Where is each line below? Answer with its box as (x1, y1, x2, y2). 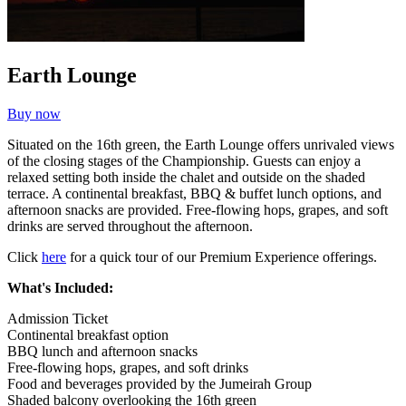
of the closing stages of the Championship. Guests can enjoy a (7, 152, 361, 169)
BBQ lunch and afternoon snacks (7, 343, 198, 359)
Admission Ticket (7, 310, 108, 326)
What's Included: (7, 279, 113, 295)
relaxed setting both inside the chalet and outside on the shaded (7, 169, 365, 185)
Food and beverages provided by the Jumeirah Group (7, 375, 312, 391)
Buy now (7, 105, 61, 121)
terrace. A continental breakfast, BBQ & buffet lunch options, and (7, 185, 382, 201)
